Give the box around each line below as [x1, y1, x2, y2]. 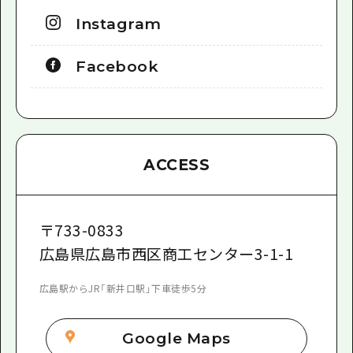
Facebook [76, 57, 159, 76]
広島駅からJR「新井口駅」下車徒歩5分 [39, 281, 207, 295]
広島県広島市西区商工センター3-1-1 [39, 243, 294, 265]
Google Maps [122, 329, 231, 348]
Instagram [76, 14, 162, 33]
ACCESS [143, 155, 210, 174]
